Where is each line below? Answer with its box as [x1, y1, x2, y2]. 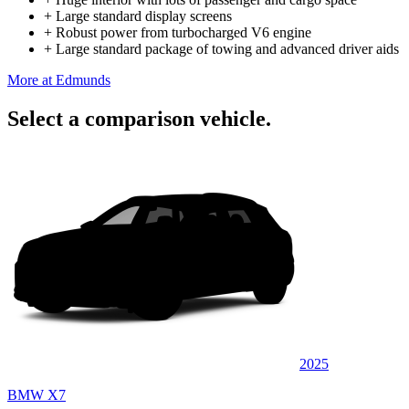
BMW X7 [7, 386, 66, 403]
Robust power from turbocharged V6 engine [56, 24, 311, 40]
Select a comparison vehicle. [7, 106, 271, 131]
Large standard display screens [56, 7, 232, 24]
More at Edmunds [7, 71, 110, 88]
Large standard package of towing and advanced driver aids [56, 40, 399, 57]
